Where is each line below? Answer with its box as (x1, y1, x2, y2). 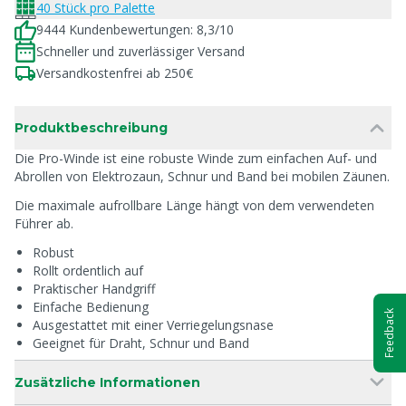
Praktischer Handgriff (33, 280, 155, 297)
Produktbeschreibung (14, 120, 168, 136)
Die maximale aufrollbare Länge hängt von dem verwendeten (14, 197, 374, 214)
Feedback (382, 308, 397, 358)
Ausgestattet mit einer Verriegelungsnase (33, 316, 274, 333)
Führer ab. (14, 215, 73, 232)
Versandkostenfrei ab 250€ (36, 64, 193, 82)
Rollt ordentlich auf (33, 262, 143, 279)
